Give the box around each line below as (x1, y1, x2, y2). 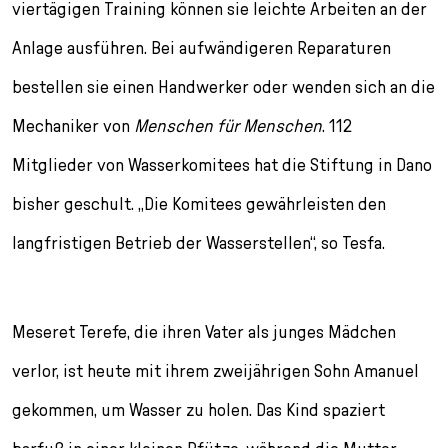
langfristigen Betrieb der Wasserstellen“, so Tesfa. (12, 231, 385, 253)
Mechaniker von (12, 114, 134, 136)
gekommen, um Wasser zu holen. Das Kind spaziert (12, 398, 385, 420)
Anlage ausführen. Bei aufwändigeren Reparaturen (12, 36, 391, 58)
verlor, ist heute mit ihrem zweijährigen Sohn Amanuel (12, 359, 419, 381)
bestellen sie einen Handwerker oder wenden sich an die (12, 75, 435, 97)
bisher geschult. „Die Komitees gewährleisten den (12, 192, 386, 214)
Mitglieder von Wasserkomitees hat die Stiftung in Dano (12, 153, 432, 175)
